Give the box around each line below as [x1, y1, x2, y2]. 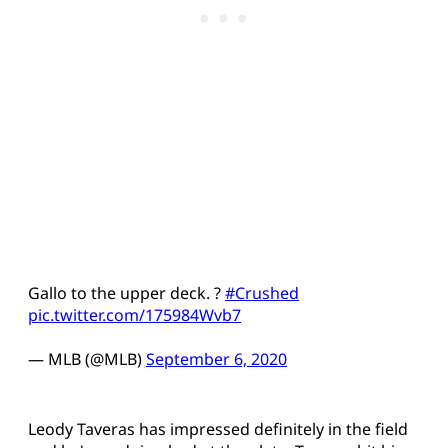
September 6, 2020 [146, 348, 287, 371]
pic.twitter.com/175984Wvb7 [28, 304, 241, 327]
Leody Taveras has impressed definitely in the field [28, 418, 408, 441]
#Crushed [225, 282, 299, 305]
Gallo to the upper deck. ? [28, 282, 225, 305]
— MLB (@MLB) [28, 348, 146, 371]
